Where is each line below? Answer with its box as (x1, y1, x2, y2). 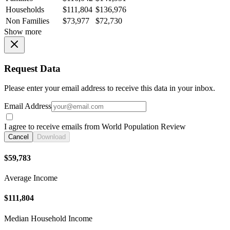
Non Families (6, 16, 49, 26)
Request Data (4, 63, 61, 74)
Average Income (4, 174, 57, 182)
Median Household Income (4, 214, 92, 223)
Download (37, 133, 66, 141)
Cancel (8, 133, 29, 141)
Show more (4, 27, 42, 36)
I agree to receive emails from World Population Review (4, 122, 186, 131)
